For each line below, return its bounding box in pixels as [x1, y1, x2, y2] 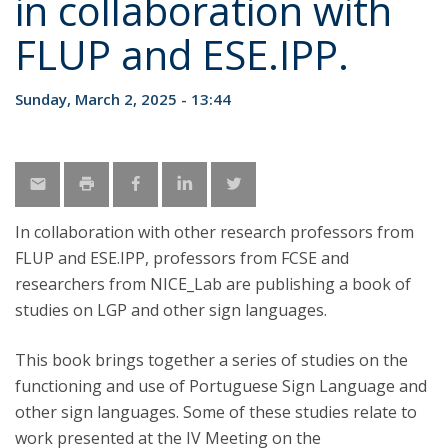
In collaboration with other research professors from [15, 221, 414, 243]
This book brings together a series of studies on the [15, 349, 408, 371]
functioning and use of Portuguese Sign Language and [15, 375, 427, 397]
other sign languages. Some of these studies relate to [15, 401, 417, 423]
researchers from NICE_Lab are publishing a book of [15, 273, 411, 295]
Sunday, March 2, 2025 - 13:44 [15, 89, 231, 109]
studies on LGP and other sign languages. [15, 299, 327, 321]
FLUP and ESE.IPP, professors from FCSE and [15, 247, 349, 269]
